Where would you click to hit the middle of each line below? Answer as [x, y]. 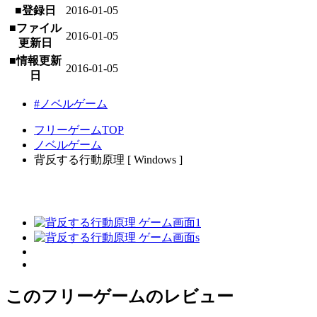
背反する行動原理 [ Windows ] [108, 160]
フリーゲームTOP [79, 130]
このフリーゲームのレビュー [120, 296]
